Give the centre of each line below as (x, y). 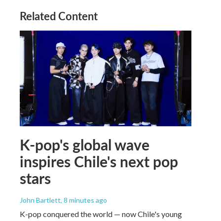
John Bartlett (40, 200)
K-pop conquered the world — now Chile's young (101, 214)
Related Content (59, 16)
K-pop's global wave (85, 144)
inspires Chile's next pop (99, 161)
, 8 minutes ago (84, 200)
